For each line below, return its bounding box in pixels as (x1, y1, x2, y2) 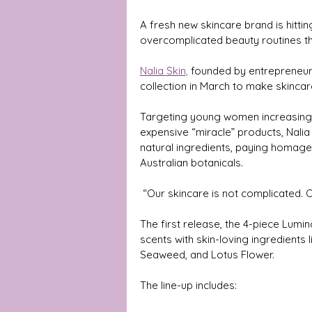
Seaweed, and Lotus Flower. (140, 247, 277, 261)
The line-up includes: (140, 278, 237, 292)
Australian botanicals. (140, 155, 243, 169)
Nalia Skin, (140, 63, 188, 77)
